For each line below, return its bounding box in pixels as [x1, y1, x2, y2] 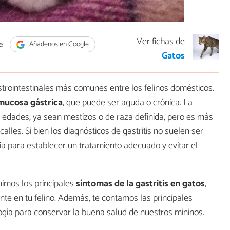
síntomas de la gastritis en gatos [76, 176, 205, 192]
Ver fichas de [137, 34, 185, 50]
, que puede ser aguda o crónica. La [63, 95, 193, 111]
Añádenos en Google [27, 39, 89, 50]
